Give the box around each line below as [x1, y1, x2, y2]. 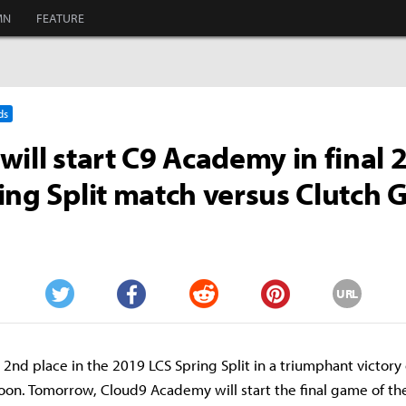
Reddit [188, 313, 227, 332]
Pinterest [259, 313, 311, 332]
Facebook [115, 313, 172, 332]
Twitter [43, 312, 83, 331]
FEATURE [36, 10, 84, 26]
